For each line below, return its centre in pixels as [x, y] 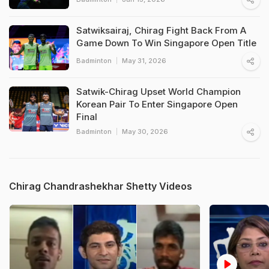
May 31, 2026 [144, 60]
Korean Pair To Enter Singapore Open [157, 104]
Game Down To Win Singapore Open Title [166, 43]
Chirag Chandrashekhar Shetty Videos [101, 186]
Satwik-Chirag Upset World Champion [159, 91]
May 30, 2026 [145, 131]
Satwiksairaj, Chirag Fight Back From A [161, 30]
